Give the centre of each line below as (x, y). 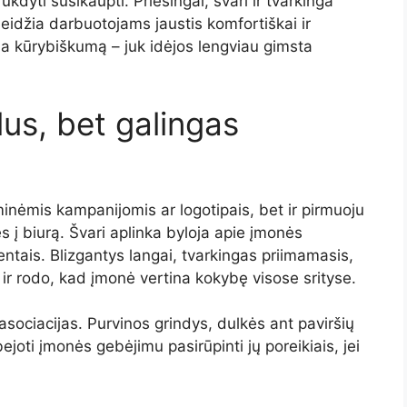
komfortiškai (254, 24)
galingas (177, 123)
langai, (155, 255)
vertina (168, 278)
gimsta (288, 46)
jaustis (181, 24)
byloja (190, 232)
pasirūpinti (208, 346)
